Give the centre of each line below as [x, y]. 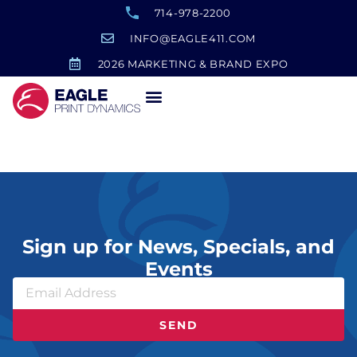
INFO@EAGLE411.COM [193, 38]
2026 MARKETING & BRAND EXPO [193, 64]
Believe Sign [98, 145]
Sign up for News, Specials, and [178, 246]
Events [178, 269]
